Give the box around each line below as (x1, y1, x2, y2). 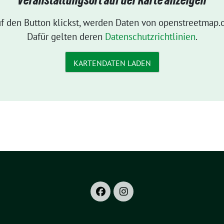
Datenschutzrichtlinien (104, 30, 195, 42)
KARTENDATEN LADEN (73, 57, 151, 68)
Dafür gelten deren (26, 30, 105, 42)
